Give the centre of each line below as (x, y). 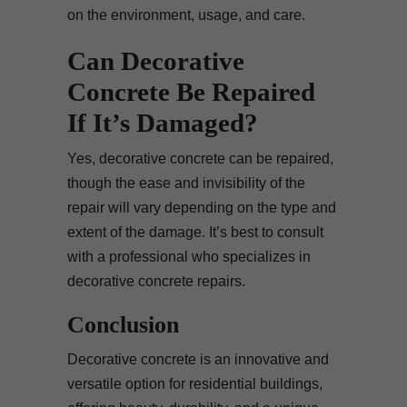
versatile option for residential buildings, (195, 383)
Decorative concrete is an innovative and (198, 359)
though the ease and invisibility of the (186, 183)
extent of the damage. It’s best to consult (195, 232)
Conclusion (123, 324)
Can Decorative (156, 60)
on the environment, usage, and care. (186, 15)
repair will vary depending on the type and (202, 207)
